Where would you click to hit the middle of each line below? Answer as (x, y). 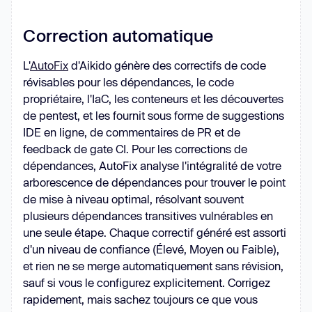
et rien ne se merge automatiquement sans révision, (153, 266)
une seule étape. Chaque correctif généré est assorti (155, 232)
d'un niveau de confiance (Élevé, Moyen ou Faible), (151, 249)
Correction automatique (118, 35)
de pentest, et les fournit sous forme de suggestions (154, 115)
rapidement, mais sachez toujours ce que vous (140, 299)
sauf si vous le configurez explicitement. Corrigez (147, 282)
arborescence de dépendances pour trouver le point (154, 182)
